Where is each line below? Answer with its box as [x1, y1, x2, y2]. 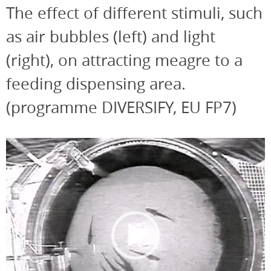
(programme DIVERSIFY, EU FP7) [6, 97, 237, 119]
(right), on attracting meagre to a [6, 50, 243, 71]
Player [5, 155, 30, 167]
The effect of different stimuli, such [6, 2, 263, 24]
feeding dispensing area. [6, 73, 186, 95]
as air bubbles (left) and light [6, 26, 215, 48]
